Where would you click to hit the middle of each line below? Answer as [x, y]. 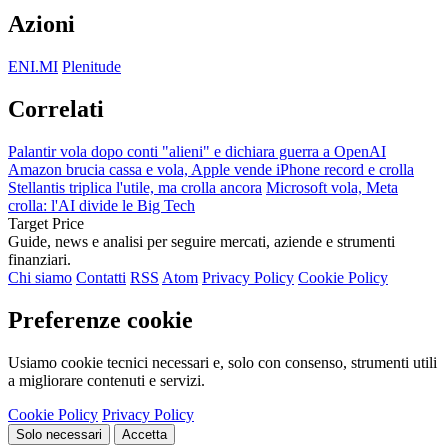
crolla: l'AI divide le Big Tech [101, 206]
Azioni [41, 24]
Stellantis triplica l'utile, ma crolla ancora [135, 188]
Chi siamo [40, 278]
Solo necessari [59, 434]
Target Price [46, 224]
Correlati [56, 109]
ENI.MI [33, 67]
